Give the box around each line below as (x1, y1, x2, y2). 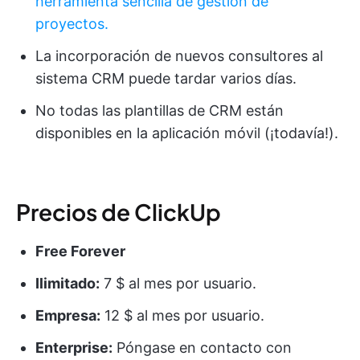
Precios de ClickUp (16, 198, 221, 227)
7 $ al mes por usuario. (100, 275, 256, 292)
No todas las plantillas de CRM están (35, 102, 284, 120)
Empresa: (35, 307, 100, 325)
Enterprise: (35, 339, 112, 357)
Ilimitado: (35, 275, 100, 292)
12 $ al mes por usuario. (100, 307, 264, 325)
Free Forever (35, 243, 125, 260)
